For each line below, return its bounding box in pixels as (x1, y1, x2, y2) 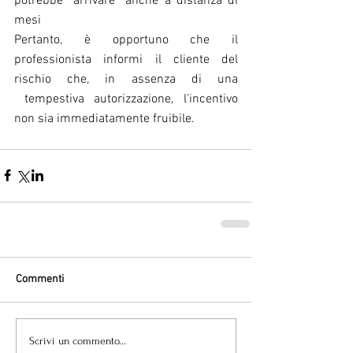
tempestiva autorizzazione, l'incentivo (14, 91, 238, 107)
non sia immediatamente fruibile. (14, 110, 195, 127)
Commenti (16, 272, 64, 286)
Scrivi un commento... (29, 335, 126, 347)
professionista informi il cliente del (14, 51, 238, 68)
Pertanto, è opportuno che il (14, 32, 238, 48)
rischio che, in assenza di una (14, 71, 238, 87)
